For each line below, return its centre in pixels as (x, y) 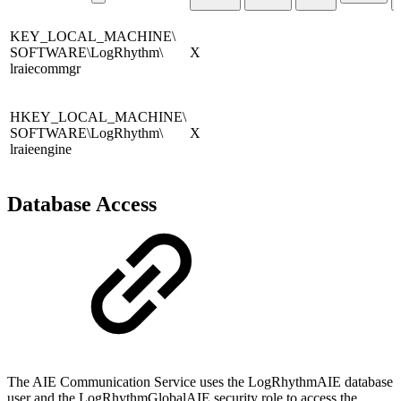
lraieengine (41, 149)
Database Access (82, 204)
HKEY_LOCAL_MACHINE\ (98, 116)
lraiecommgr (45, 68)
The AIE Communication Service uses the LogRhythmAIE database (200, 381)
